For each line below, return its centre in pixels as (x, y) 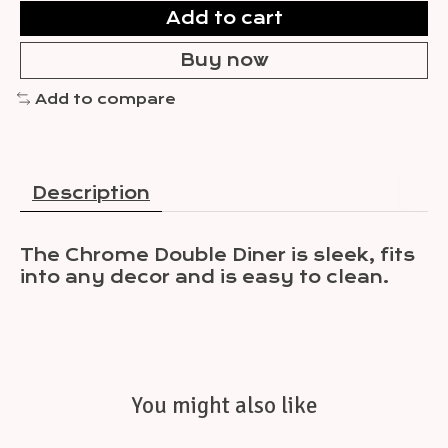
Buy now (224, 59)
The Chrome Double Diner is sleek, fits (217, 255)
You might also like (224, 406)
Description (91, 193)
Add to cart (224, 17)
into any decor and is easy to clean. (205, 277)
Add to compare (105, 98)
